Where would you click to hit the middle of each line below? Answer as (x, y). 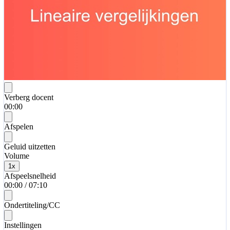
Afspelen (19, 126)
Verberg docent (29, 97)
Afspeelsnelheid (30, 176)
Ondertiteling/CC (32, 205)
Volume (17, 156)
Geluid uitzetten (30, 146)
